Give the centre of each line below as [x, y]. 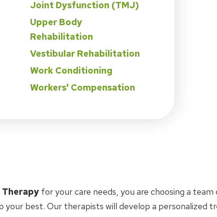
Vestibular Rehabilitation [85, 53]
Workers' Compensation [83, 87]
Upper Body [56, 22]
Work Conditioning [71, 70]
